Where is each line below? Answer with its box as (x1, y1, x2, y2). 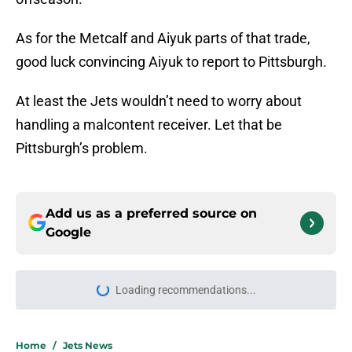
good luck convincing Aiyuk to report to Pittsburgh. (16, 53, 330, 70)
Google (46, 224, 91, 240)
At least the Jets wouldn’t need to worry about (16, 92, 302, 109)
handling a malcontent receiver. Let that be (16, 115, 282, 133)
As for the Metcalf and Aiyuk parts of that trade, (16, 29, 310, 46)
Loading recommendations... (115, 283, 256, 296)
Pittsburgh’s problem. (16, 139, 148, 156)
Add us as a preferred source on (46, 205, 257, 221)
